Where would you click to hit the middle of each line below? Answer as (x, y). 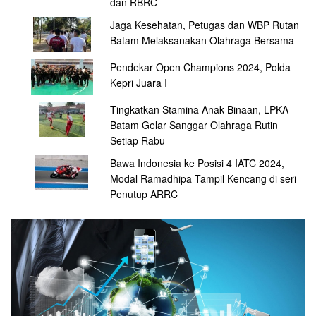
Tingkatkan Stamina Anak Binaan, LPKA (199, 110)
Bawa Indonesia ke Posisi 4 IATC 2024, (197, 163)
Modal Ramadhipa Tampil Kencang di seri (203, 179)
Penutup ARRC (144, 194)
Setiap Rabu (137, 141)
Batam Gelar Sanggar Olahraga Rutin (194, 125)
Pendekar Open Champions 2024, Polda (200, 67)
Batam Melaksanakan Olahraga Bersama (202, 41)
